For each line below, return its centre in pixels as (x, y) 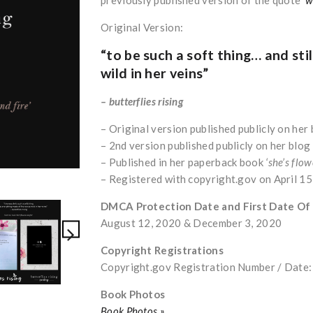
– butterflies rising (142, 101)
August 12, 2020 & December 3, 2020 (191, 223)
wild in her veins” (155, 73)
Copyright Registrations (162, 250)
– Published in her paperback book (183, 162)
